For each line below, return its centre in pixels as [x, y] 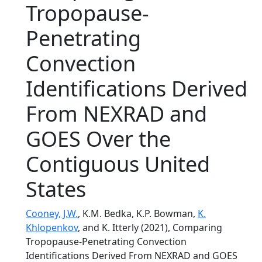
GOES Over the [98, 139]
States [56, 189]
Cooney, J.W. [52, 213]
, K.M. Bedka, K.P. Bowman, [138, 213]
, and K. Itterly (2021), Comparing [150, 227]
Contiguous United [118, 164]
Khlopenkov [52, 227]
